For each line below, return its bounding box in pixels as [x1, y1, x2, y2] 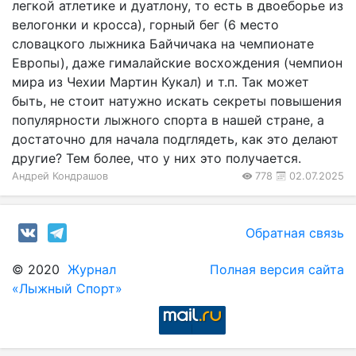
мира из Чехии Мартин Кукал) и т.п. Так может [12, 74, 309, 91]
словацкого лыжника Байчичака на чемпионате [12, 36, 314, 52]
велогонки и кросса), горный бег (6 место [12, 17, 279, 33]
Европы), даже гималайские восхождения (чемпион [12, 55, 342, 72]
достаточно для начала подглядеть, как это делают [12, 131, 339, 148]
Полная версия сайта [210, 261, 344, 278]
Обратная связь [246, 225, 344, 242]
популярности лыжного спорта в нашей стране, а [12, 112, 324, 129]
